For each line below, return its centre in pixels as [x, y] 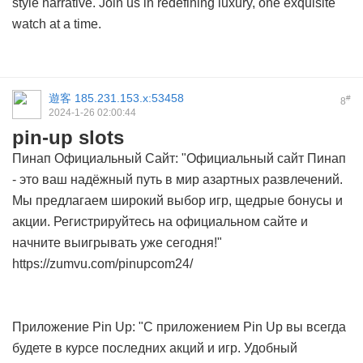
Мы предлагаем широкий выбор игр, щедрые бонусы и [177, 201]
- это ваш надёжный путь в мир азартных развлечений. [177, 180]
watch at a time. [57, 24]
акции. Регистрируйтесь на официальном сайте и [160, 222]
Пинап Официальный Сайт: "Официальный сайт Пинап [179, 159]
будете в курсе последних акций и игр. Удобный [155, 348]
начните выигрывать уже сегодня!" [117, 243]
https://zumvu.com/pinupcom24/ [102, 264]
